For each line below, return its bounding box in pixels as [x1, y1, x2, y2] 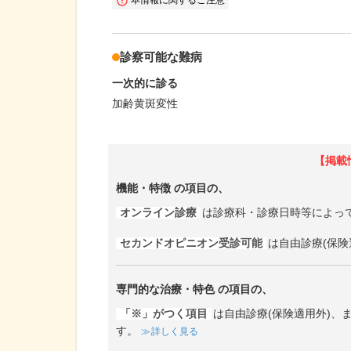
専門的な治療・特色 [116, 282, 215, 295]
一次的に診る [112, 77, 178, 90]
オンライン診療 [120, 206, 197, 219]
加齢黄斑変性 [112, 97, 178, 110]
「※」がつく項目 [120, 307, 208, 320]
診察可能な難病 [120, 49, 202, 63]
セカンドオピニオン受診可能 [120, 237, 262, 249]
